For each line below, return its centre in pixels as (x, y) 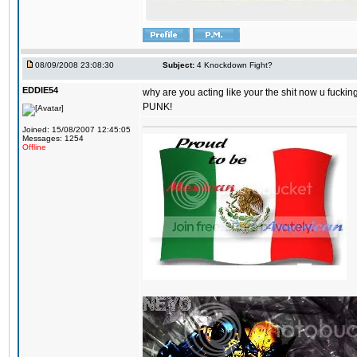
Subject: (178, 65)
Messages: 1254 (53, 138)
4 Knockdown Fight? (235, 65)
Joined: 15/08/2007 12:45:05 (76, 129)
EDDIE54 (40, 90)
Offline (34, 147)
